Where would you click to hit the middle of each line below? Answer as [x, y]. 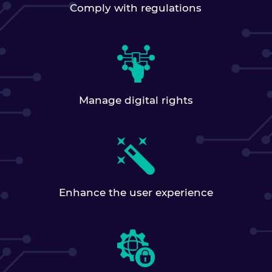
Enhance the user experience [136, 192]
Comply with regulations [136, 8]
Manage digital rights [136, 100]
